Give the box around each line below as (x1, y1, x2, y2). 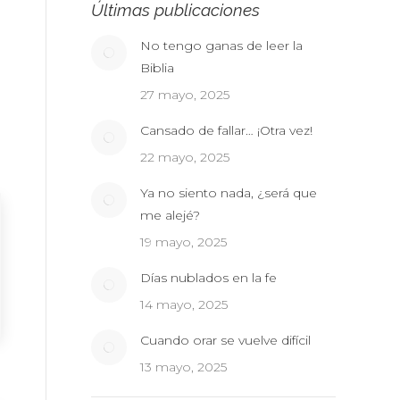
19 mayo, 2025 (140, 234, 227, 250)
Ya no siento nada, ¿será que (140, 185, 317, 201)
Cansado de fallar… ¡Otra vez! (140, 122, 316, 138)
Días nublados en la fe (140, 270, 277, 286)
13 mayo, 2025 (140, 359, 227, 375)
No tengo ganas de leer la (140, 37, 303, 54)
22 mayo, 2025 (140, 149, 229, 165)
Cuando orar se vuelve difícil (140, 332, 311, 348)
